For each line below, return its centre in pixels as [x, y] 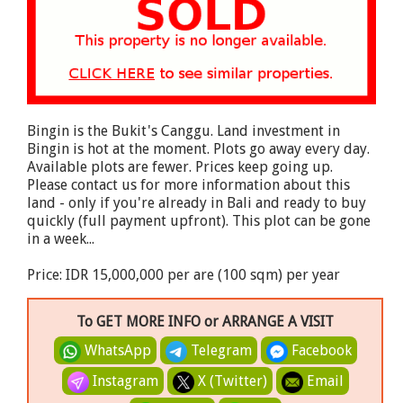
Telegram [219, 351]
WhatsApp [116, 351]
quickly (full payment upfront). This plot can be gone [199, 221]
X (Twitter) [230, 381]
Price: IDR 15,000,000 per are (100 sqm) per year [184, 275]
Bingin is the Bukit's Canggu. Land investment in [184, 131]
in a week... [61, 239]
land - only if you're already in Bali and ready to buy [197, 203]
